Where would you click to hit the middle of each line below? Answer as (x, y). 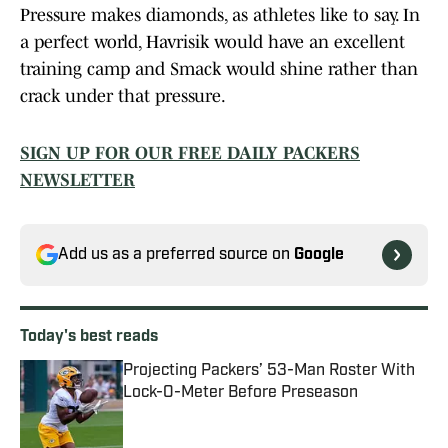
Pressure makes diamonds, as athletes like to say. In (220, 15)
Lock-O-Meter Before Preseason (240, 393)
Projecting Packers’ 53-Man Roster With (269, 371)
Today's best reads (89, 337)
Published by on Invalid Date (213, 412)
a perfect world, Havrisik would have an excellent (212, 42)
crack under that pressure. (123, 96)
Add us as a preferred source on (176, 255)
